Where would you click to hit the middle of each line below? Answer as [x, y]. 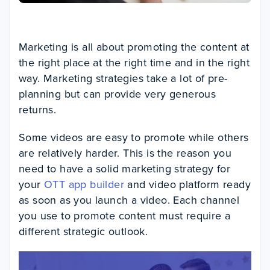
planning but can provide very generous [118, 94]
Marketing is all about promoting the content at [134, 47]
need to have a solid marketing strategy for [125, 169]
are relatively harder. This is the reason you [125, 153]
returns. [38, 110]
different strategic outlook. [83, 232]
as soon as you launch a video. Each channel [129, 200]
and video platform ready [188, 185]
